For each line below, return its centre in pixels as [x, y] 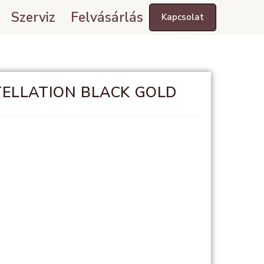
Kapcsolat [183, 17]
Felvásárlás [107, 17]
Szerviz [34, 17]
